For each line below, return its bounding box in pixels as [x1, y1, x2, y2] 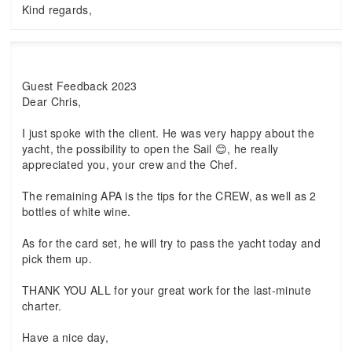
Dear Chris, [22, 93, 82, 109]
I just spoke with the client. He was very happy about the [22, 125, 315, 141]
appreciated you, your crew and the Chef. [22, 156, 238, 172]
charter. [22, 298, 62, 313]
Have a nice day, [22, 329, 108, 345]
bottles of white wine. [22, 203, 131, 219]
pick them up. [22, 251, 92, 266]
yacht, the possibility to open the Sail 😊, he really [22, 141, 279, 156]
